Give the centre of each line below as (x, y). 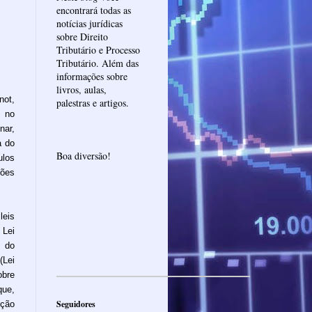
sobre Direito (82, 36)
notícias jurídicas (89, 23)
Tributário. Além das (97, 63)
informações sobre (92, 76)
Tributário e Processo (98, 49)
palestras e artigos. (93, 102)
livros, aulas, (81, 89)
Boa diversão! (84, 155)
